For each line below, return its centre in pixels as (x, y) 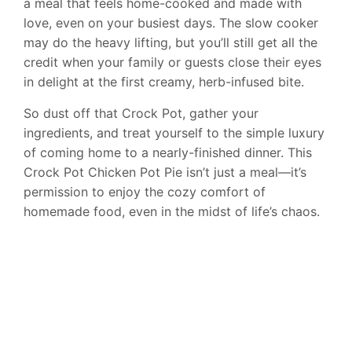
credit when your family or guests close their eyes (172, 62)
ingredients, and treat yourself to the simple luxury (174, 133)
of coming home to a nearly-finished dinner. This (168, 152)
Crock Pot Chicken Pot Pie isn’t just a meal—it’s (165, 172)
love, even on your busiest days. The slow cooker (171, 23)
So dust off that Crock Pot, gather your (141, 113)
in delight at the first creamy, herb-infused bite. (164, 82)
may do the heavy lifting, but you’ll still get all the (170, 42)
